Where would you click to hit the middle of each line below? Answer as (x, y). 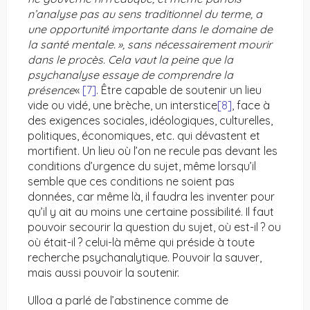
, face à (251, 106)
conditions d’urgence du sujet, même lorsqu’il (142, 166)
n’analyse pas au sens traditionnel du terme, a (145, 14)
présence (51, 90)
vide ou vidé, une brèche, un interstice (122, 106)
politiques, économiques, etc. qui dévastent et (144, 136)
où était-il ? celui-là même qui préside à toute (141, 243)
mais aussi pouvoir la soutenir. (103, 273)
